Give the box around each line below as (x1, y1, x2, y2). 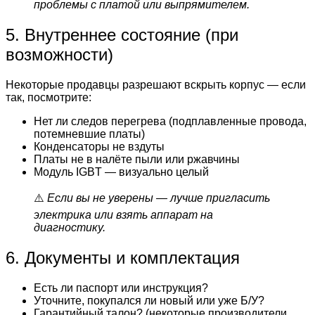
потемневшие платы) (34, 127, 145, 140)
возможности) (6, 44, 113, 64)
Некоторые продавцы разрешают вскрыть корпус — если (6, 78, 306, 91)
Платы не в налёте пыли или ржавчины (34, 153, 240, 165)
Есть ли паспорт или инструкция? (34, 281, 208, 294)
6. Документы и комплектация (6, 247, 240, 267)
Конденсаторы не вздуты (34, 140, 165, 153)
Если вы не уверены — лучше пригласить (47, 191, 270, 204)
